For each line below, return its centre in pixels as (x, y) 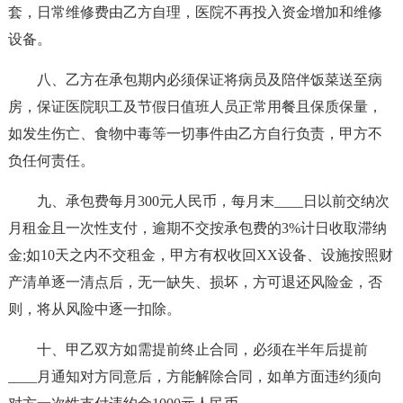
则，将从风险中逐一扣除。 (94, 309)
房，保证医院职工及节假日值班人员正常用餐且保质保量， (195, 107)
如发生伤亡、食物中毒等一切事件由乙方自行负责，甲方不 (195, 134)
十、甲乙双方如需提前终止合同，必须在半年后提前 (202, 349)
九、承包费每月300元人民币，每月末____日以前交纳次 (213, 201)
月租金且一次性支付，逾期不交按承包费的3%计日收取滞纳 (197, 228)
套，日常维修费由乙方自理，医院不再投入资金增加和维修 (195, 12)
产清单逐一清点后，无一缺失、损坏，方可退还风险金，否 (195, 282)
